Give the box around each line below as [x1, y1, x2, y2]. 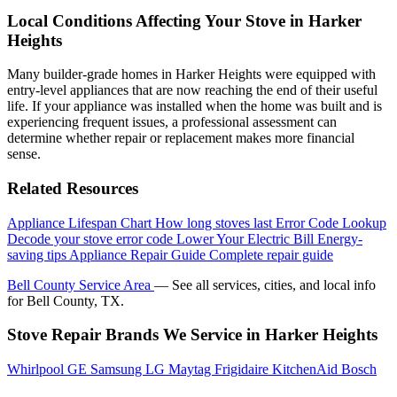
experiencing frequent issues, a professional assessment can [7, 114, 337, 130]
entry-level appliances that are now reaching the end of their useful [7, 82, 378, 98]
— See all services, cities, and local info [154, 276, 376, 292]
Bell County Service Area [7, 276, 154, 292]
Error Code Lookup [276, 214, 386, 230]
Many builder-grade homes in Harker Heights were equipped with [7, 66, 376, 82]
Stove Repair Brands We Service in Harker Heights [7, 325, 378, 345]
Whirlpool [7, 362, 67, 378]
